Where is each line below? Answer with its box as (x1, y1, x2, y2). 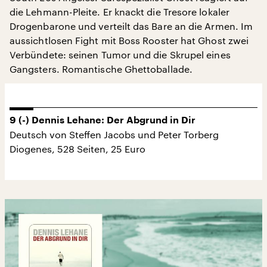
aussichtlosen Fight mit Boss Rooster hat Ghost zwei (10, 34, 249, 46)
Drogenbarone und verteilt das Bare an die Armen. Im (10, 20, 253, 32)
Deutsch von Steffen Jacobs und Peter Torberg (10, 128, 219, 140)
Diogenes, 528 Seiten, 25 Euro (10, 142, 145, 154)
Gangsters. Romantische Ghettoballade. (10, 63, 193, 74)
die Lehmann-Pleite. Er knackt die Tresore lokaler (10, 5, 229, 17)
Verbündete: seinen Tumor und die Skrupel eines (10, 48, 231, 60)
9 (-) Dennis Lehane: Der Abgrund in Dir (10, 115, 195, 125)
